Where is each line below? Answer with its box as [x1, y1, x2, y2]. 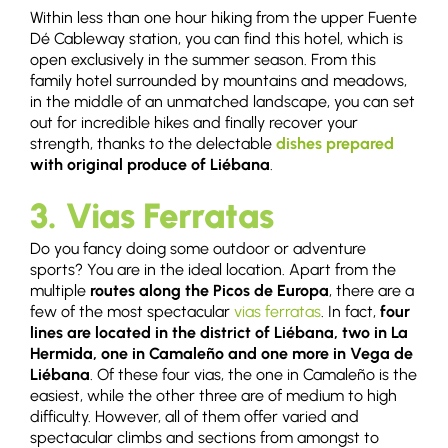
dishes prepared [276, 133, 394, 153]
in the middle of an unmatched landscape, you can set [30, 91, 415, 111]
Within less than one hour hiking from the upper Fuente [30, 7, 417, 27]
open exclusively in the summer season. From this [30, 49, 376, 69]
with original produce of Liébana [30, 154, 270, 174]
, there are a [329, 280, 414, 300]
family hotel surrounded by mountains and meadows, [30, 70, 407, 90]
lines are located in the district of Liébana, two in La [30, 322, 408, 342]
